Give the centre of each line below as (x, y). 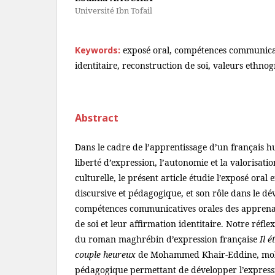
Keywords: (99, 50)
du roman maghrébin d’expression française (167, 239)
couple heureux (105, 254)
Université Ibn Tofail (114, 10)
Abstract (97, 118)
